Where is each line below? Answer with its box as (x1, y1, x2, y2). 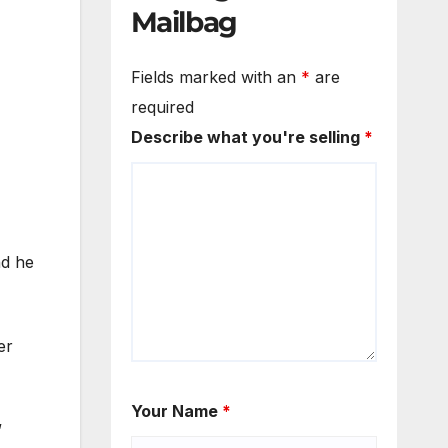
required (130, 97, 194, 118)
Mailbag (130, 4, 237, 39)
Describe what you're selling (130, 127, 364, 148)
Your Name (130, 401, 222, 422)
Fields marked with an (130, 67, 301, 88)
